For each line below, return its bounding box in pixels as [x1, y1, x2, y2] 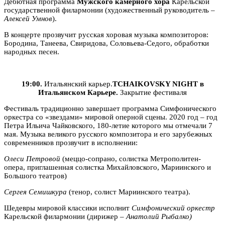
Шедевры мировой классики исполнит [4, 203, 132, 212]
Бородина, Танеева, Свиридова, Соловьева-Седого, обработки [4, 39, 209, 47]
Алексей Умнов [4, 14, 52, 23]
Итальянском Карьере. [38, 88, 118, 96]
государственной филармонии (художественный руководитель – [4, 6, 215, 14]
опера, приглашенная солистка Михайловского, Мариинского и [4, 163, 211, 171]
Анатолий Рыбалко [126, 212, 189, 220]
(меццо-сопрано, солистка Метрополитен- [60, 154, 201, 163]
